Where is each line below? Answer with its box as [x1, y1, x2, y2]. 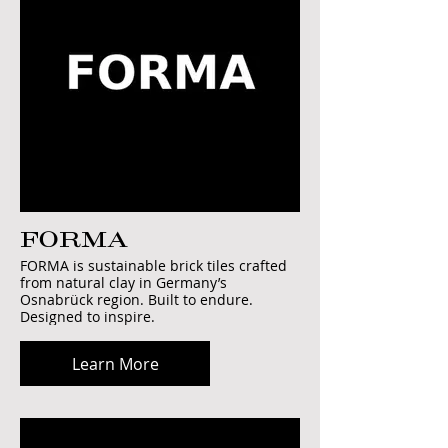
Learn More [71, 352, 159, 375]
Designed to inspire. [20, 307, 155, 326]
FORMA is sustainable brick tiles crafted [20, 256, 287, 275]
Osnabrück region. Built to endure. [20, 290, 253, 309]
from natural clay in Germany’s [20, 273, 227, 292]
